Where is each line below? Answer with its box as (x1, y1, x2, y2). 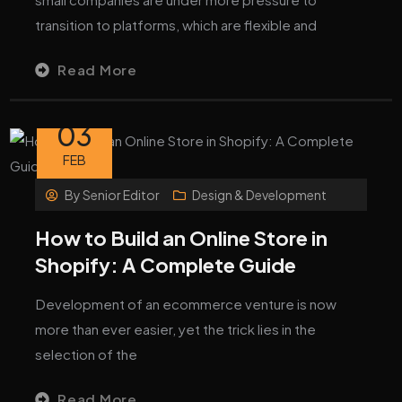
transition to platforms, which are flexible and (35, 15, 318, 33)
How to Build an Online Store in (35, 224, 328, 250)
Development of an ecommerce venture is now (35, 294, 337, 312)
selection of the (35, 345, 138, 363)
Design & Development (191, 186, 327, 203)
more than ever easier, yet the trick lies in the (35, 319, 317, 337)
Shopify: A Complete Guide (35, 251, 297, 277)
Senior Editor (83, 186, 161, 203)
